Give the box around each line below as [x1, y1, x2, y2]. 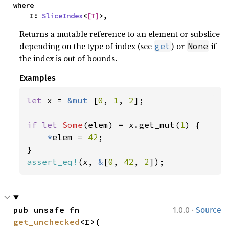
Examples [19, 73, 56, 83]
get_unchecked [13, 216, 80, 227]
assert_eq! [27, 156, 78, 167]
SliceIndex [42, 11, 83, 20]
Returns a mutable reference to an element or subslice [19, 28, 220, 39]
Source [196, 204, 221, 215]
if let [27, 119, 63, 130]
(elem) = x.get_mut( [83, 119, 180, 130]
